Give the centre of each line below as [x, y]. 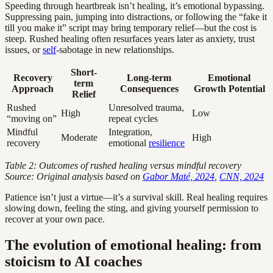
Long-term [149, 77]
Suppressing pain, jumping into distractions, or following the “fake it [136, 16]
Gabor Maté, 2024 [179, 176]
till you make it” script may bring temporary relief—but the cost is [131, 27]
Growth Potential [229, 88]
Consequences [149, 88]
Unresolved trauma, [146, 107]
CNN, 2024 [242, 176]
